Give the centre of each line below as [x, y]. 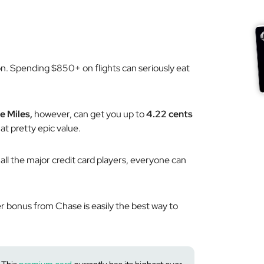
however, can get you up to [90, 114]
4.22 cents [169, 114]
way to [164, 206]
